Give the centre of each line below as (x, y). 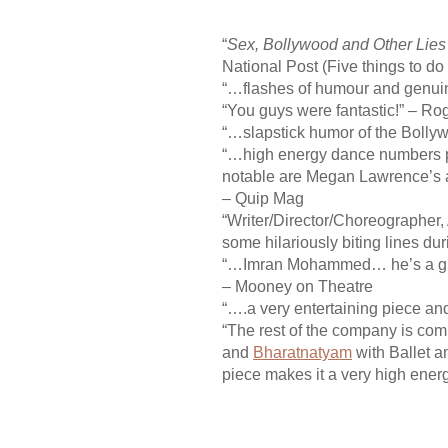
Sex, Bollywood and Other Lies (336, 44)
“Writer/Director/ (277, 220)
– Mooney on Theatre (297, 286)
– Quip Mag (263, 198)
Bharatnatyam (302, 352)
